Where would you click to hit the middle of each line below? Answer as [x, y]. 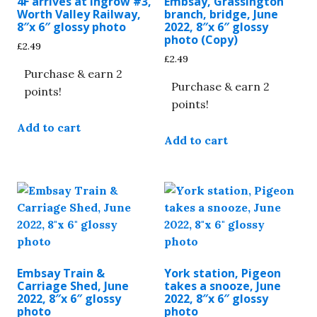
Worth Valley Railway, [79, 14]
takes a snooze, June [223, 286]
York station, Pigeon [223, 273]
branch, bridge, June [221, 14]
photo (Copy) [201, 39]
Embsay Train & [61, 273]
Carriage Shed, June [73, 286]
